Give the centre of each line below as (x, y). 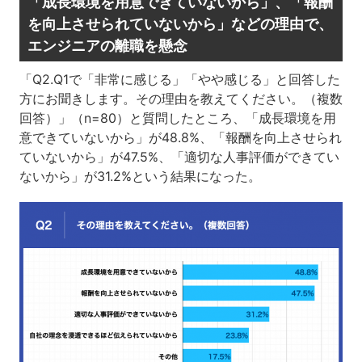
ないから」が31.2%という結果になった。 (140, 176)
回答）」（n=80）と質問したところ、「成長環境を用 (177, 118)
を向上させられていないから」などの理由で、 (180, 23)
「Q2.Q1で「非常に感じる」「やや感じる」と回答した (179, 79)
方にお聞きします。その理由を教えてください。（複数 (181, 98)
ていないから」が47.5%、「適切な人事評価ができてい (179, 156)
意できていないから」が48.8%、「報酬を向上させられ (180, 137)
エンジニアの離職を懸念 (107, 45)
